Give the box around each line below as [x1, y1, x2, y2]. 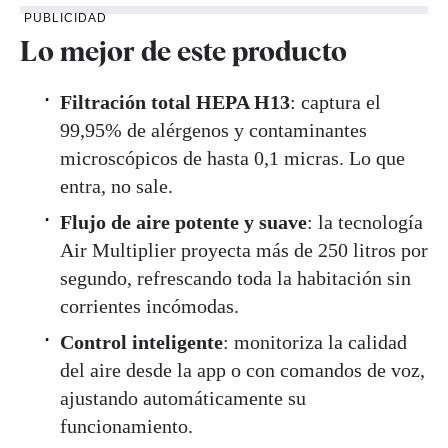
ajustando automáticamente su [60, 387, 306, 410]
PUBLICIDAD [24, 10, 107, 25]
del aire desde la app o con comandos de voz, [60, 359, 425, 382]
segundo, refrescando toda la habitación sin [60, 267, 411, 290]
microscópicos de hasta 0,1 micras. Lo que [60, 147, 405, 170]
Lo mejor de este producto [20, 33, 347, 68]
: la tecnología [307, 211, 423, 234]
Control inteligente [60, 331, 223, 354]
